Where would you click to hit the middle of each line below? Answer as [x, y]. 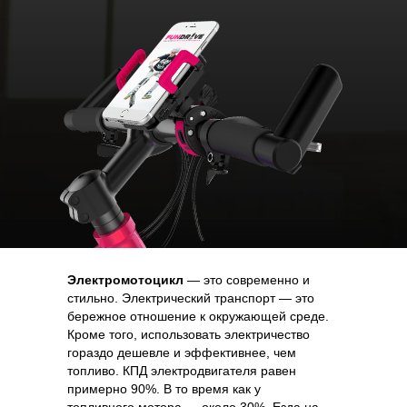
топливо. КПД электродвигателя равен [182, 370]
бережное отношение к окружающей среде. [198, 316]
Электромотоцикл [125, 279]
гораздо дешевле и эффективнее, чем [182, 352]
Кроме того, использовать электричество [189, 334]
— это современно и [247, 279]
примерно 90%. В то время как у [164, 388]
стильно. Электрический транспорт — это [191, 298]
